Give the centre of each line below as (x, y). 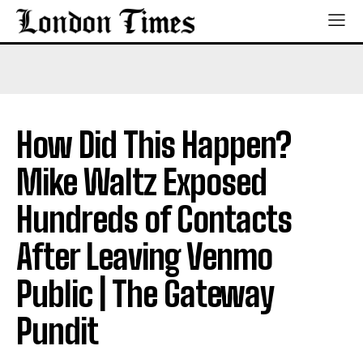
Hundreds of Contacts (154, 219)
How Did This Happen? (154, 145)
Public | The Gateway (145, 294)
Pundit (57, 331)
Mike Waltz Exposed (141, 182)
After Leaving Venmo (144, 256)
